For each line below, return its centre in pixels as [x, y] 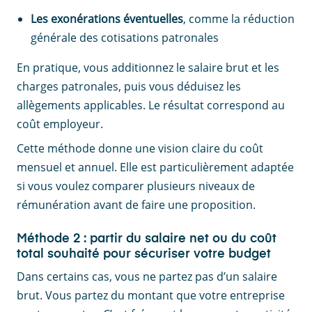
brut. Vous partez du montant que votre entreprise [151, 296]
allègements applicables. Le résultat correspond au [151, 106]
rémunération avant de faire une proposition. [136, 205]
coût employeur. [60, 124]
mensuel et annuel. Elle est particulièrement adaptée [155, 167]
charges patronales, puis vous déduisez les [129, 87]
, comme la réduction [239, 19]
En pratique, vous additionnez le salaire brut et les [148, 68]
